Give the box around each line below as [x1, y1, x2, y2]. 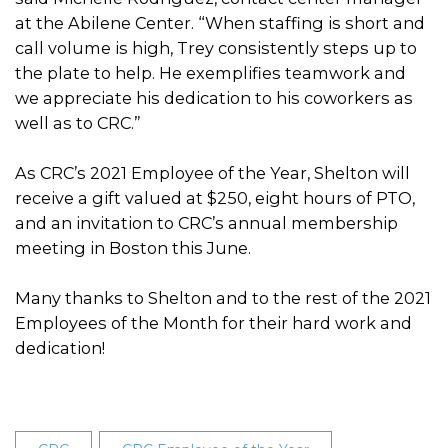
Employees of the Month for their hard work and [15, 313, 412, 333]
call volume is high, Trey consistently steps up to [15, 38, 417, 58]
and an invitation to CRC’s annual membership [15, 213, 398, 233]
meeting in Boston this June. [15, 238, 251, 258]
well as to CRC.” [15, 113, 141, 133]
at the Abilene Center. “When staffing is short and [15, 13, 425, 33]
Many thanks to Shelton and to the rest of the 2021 [15, 288, 431, 308]
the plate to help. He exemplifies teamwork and [15, 63, 406, 83]
